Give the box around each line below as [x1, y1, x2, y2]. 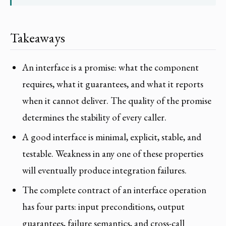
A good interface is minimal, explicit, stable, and [22, 131, 201, 144]
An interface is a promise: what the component [22, 61, 199, 74]
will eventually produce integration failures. [22, 164, 187, 177]
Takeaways [10, 28, 65, 46]
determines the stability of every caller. [22, 111, 166, 124]
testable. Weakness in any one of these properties [22, 147, 203, 160]
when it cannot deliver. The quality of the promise [22, 94, 211, 107]
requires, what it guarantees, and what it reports [22, 78, 203, 91]
